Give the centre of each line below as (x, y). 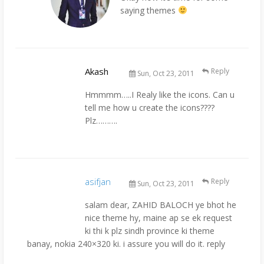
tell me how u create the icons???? (150, 107)
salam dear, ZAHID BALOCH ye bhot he (161, 204)
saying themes (149, 11)
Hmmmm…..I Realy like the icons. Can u (160, 94)
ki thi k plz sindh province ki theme (150, 230)
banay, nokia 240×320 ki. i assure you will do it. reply (126, 243)
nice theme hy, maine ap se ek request (159, 217)
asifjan (98, 181)
